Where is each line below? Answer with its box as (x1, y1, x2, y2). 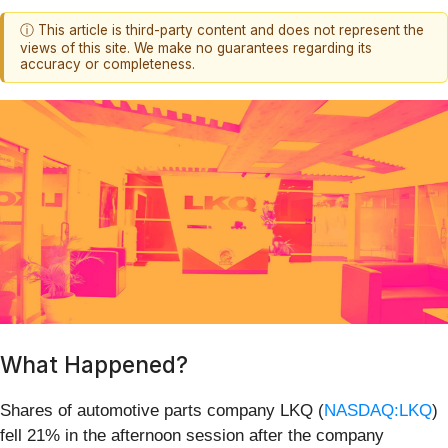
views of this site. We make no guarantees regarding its (20, 40, 372, 57)
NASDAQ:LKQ (324, 400, 432, 420)
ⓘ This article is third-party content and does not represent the (20, 22, 424, 39)
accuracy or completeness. (20, 56, 195, 73)
